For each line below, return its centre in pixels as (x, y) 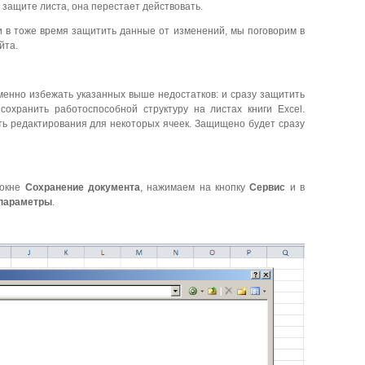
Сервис (268, 188)
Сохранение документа (82, 188)
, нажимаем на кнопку (195, 188)
